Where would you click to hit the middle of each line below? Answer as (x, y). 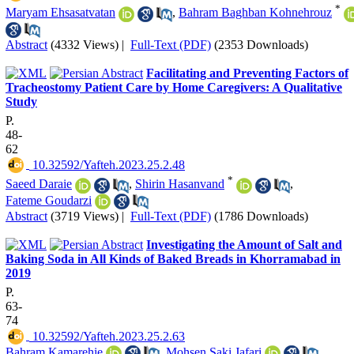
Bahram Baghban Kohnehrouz (255, 13)
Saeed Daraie (39, 184)
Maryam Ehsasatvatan (60, 13)
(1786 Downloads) (261, 216)
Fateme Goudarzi (49, 200)
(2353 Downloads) (261, 44)
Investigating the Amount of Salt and (244, 244)
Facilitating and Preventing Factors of (247, 73)
